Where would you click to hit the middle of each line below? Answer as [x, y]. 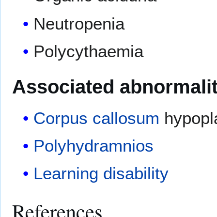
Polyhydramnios [94, 146]
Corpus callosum [97, 118]
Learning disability [101, 173]
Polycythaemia [89, 51]
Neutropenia [79, 23]
